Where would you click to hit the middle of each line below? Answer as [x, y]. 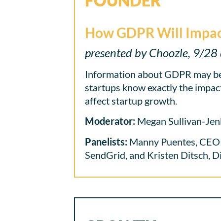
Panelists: [106, 141]
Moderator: [110, 121]
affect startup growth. [131, 101]
